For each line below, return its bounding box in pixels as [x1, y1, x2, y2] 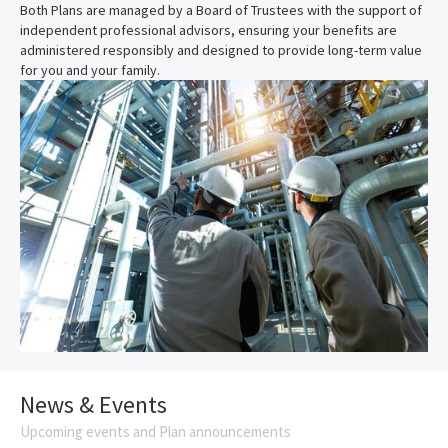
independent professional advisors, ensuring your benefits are [20, 21, 397, 39]
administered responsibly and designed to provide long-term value [20, 41, 422, 59]
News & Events [20, 388, 167, 420]
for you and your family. [20, 61, 160, 79]
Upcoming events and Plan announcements [20, 421, 291, 441]
